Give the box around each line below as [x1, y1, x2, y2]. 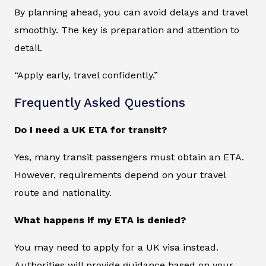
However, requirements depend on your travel [14, 169, 226, 181]
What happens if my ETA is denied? [14, 214, 186, 226]
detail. [14, 42, 42, 54]
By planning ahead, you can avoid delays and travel [14, 7, 248, 18]
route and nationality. [14, 187, 112, 199]
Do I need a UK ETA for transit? [14, 124, 167, 136]
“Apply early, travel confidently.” [14, 69, 158, 81]
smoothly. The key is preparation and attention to [14, 24, 239, 36]
